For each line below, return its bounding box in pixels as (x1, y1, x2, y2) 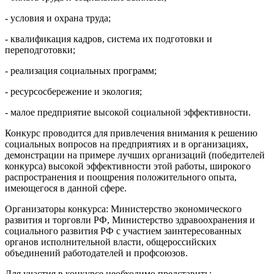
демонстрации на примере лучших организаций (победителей (5, 150, 265, 160)
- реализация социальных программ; (5, 65, 157, 76)
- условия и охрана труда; (5, 13, 111, 23)
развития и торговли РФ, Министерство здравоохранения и (5, 215, 255, 225)
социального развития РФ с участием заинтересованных (5, 226, 242, 236)
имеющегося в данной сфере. (5, 183, 127, 193)
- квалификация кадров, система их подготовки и (5, 34, 212, 44)
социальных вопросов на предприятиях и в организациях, (5, 139, 248, 149)
